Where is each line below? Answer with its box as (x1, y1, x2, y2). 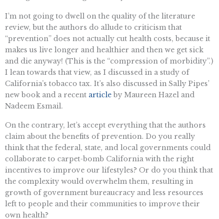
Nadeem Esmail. (5, 101, 63, 110)
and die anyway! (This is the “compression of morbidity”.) (5, 56, 213, 66)
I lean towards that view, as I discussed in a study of (5, 67, 189, 77)
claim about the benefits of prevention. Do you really (5, 132, 195, 141)
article (88, 90, 111, 99)
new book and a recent (5, 90, 88, 99)
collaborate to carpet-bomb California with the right (5, 154, 194, 164)
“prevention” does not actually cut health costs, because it (5, 34, 210, 43)
